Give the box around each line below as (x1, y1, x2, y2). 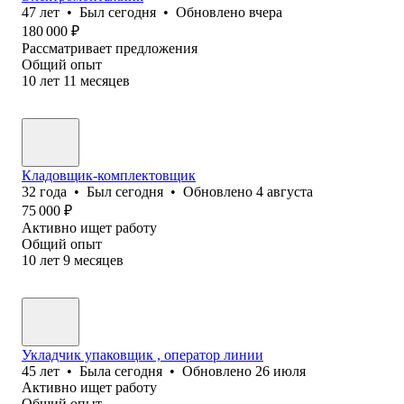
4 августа (256, 183, 313, 199)
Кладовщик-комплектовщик (22, 167, 196, 183)
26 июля (255, 363, 306, 379)
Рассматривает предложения (22, 40, 197, 56)
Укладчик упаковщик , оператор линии (22, 346, 263, 363)
